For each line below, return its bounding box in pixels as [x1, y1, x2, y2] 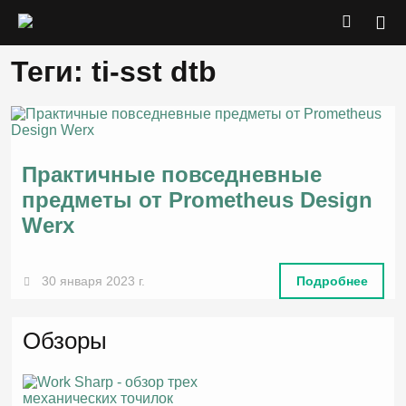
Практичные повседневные [22, 162, 322, 187]
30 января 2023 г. [42, 273, 145, 288]
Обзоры [23, 328, 108, 354]
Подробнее [295, 273, 368, 288]
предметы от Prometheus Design [22, 188, 372, 212]
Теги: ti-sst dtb [11, 55, 217, 88]
